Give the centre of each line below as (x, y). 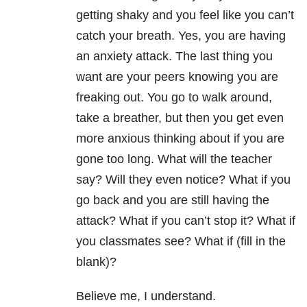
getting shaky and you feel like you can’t (185, 15)
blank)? (96, 262)
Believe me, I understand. (146, 296)
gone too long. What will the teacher (174, 159)
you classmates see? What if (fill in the (181, 242)
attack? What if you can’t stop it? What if (186, 221)
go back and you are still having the (173, 200)
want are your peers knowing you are (177, 77)
